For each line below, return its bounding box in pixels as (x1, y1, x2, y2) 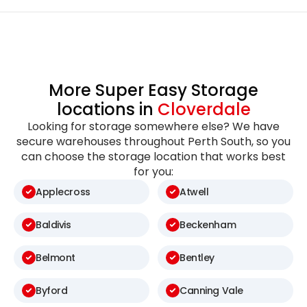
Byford (36, 283, 68, 297)
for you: (134, 164, 173, 180)
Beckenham (180, 217, 236, 232)
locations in (56, 98, 158, 121)
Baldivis (36, 217, 71, 232)
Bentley (180, 250, 215, 265)
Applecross (36, 184, 90, 199)
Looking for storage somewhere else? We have (27, 119, 280, 135)
